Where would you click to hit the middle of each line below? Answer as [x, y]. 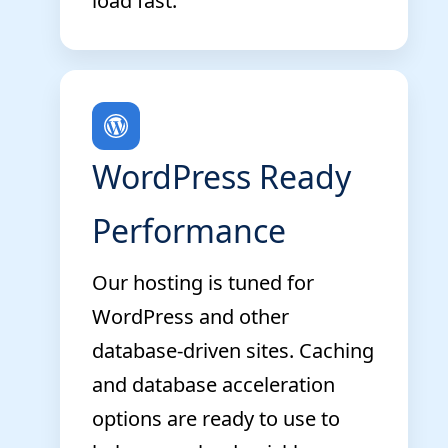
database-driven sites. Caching [233, 350]
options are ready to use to [216, 418]
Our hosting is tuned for [203, 282]
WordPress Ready [221, 176]
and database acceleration [213, 384]
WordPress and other [190, 316]
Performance [189, 230]
